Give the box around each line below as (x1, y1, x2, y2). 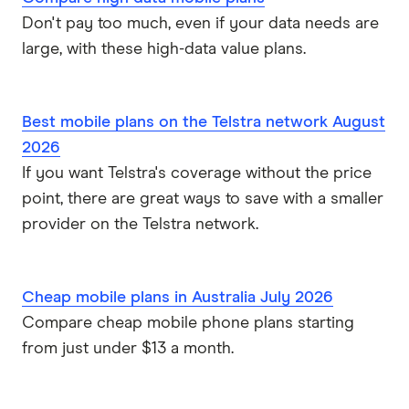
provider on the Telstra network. (22, 216, 258, 234)
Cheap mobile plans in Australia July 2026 (22, 289, 333, 307)
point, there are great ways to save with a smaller (22, 191, 383, 208)
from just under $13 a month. (22, 341, 234, 358)
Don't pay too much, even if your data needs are (22, 16, 379, 33)
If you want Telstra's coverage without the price (22, 165, 372, 183)
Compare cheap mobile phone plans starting (22, 315, 354, 332)
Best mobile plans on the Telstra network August (22, 114, 385, 131)
